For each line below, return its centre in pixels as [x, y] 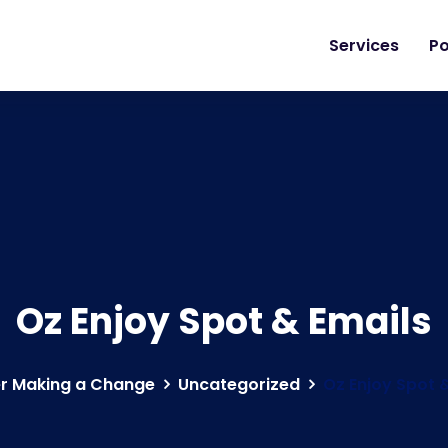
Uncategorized [239, 384]
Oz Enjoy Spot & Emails [224, 321]
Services [364, 45]
